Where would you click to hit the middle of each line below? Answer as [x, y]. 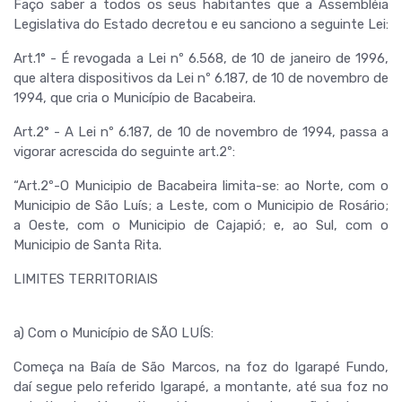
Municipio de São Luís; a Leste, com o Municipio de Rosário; [201, 205]
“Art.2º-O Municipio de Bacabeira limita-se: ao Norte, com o [201, 186]
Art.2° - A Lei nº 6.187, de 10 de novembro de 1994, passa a [201, 132]
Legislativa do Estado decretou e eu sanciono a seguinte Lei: [201, 24]
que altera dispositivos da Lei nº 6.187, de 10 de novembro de [201, 78]
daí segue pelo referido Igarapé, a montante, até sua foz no [201, 387]
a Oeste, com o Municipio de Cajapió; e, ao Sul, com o [201, 225]
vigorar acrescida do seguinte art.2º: [124, 152]
